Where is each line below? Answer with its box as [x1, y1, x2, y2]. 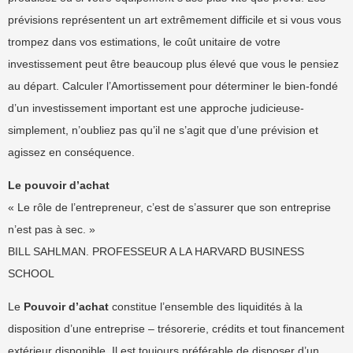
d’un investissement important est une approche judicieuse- [8, 102, 304, 114]
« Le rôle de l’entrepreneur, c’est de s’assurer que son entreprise [8, 201, 331, 214]
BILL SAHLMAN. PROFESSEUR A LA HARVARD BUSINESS [8, 245, 304, 258]
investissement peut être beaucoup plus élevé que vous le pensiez [8, 58, 339, 70]
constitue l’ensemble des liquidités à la [109, 300, 303, 313]
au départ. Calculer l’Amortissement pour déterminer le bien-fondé [8, 80, 338, 92]
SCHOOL [8, 267, 54, 280]
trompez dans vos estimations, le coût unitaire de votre [8, 35, 281, 48]
